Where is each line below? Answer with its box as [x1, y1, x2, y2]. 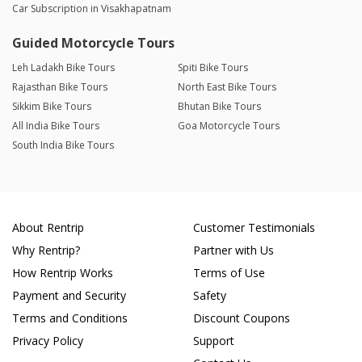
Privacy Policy [12, 333, 83, 349]
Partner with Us [193, 242, 274, 259]
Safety [193, 288, 226, 304]
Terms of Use [193, 265, 265, 281]
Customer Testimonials [193, 220, 315, 236]
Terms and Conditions [12, 310, 128, 326]
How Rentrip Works [12, 265, 113, 281]
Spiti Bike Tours [177, 61, 248, 75]
